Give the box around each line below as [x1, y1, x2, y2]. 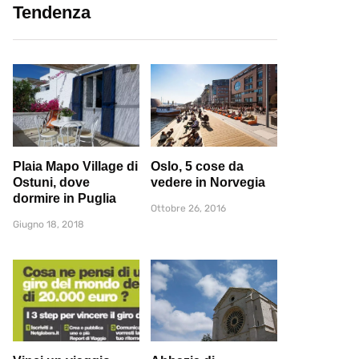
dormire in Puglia [13, 191, 116, 205]
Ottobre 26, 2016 [151, 202, 226, 214]
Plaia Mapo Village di [13, 159, 138, 173]
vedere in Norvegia [151, 175, 265, 189]
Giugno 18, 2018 [13, 218, 84, 230]
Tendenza [13, 2, 91, 22]
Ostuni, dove [13, 175, 90, 189]
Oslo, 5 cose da [151, 159, 244, 173]
